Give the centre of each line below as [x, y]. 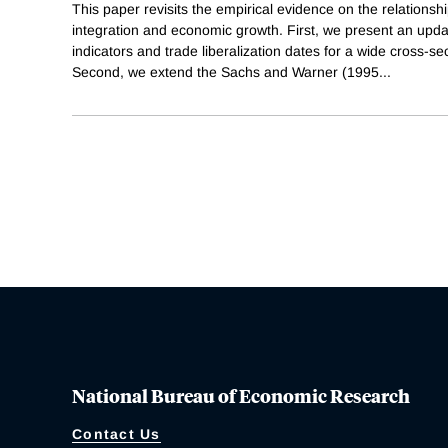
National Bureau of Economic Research [241, 394]
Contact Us [116, 433]
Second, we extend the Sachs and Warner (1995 [225, 71]
